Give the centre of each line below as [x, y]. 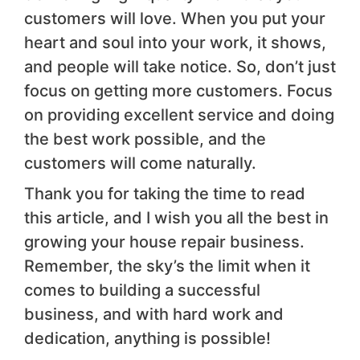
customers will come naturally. [140, 163]
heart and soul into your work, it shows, [175, 42]
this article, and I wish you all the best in [176, 217]
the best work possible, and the [145, 139]
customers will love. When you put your [175, 18]
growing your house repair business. [164, 241]
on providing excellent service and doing [179, 115]
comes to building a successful [142, 290]
